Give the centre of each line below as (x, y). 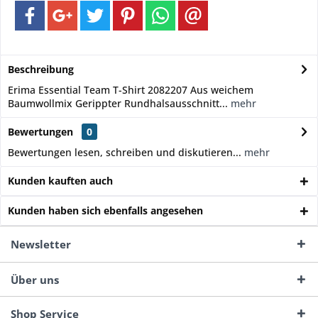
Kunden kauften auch (60, 181)
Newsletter (41, 244)
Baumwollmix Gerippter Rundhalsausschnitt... (118, 103)
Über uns (35, 280)
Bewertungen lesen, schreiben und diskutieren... (125, 152)
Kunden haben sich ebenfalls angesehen (105, 210)
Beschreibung (41, 69)
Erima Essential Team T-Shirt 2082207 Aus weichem (131, 90)
